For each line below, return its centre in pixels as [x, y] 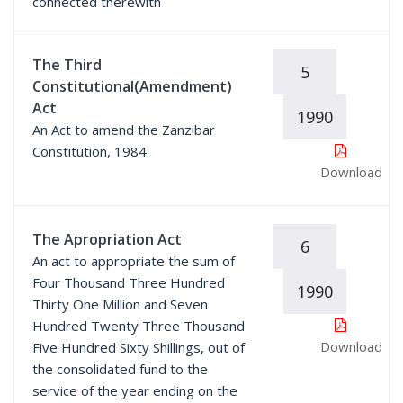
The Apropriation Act [107, 239]
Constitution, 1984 [90, 151]
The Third [67, 65]
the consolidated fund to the [120, 369]
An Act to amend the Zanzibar [124, 130]
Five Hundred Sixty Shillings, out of [139, 347]
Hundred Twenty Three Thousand [139, 326]
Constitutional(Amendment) [132, 86]
